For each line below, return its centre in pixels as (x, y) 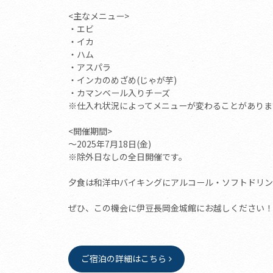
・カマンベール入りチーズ (119, 92)
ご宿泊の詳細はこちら (124, 258)
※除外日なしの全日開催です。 (128, 156)
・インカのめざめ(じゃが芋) (122, 80)
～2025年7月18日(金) (110, 144)
